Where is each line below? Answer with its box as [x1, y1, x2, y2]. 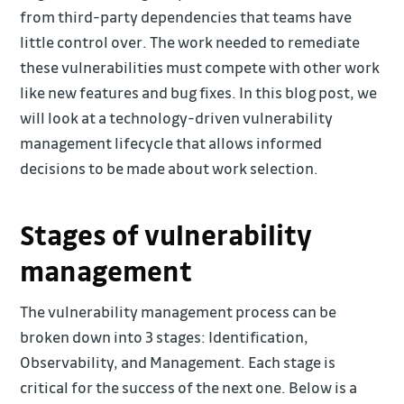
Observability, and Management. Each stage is [20, 353, 336, 372]
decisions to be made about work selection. [20, 158, 319, 178]
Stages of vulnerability [20, 216, 313, 252]
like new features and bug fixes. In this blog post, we [20, 82, 378, 102]
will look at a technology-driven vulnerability [20, 107, 334, 127]
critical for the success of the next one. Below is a [20, 378, 358, 398]
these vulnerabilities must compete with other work [20, 57, 381, 77]
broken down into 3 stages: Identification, [20, 327, 309, 347]
